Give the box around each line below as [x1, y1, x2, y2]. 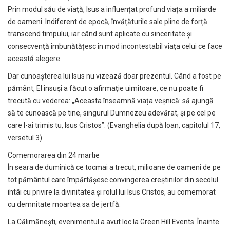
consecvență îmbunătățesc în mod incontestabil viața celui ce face [8, 42, 222, 50]
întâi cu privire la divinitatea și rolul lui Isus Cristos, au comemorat [8, 187, 216, 196]
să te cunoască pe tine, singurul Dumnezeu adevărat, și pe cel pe [8, 108, 216, 117]
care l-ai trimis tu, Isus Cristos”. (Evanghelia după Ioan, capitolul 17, [8, 121, 220, 129]
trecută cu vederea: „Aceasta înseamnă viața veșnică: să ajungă [8, 96, 214, 105]
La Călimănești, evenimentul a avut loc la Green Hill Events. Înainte [8, 217, 219, 226]
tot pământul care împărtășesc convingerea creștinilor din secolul [8, 175, 218, 184]
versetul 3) [8, 133, 42, 142]
